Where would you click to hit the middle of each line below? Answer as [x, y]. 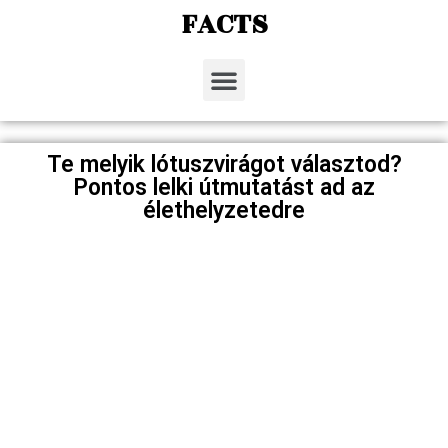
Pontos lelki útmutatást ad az [224, 188]
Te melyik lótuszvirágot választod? [224, 165]
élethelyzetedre [224, 211]
